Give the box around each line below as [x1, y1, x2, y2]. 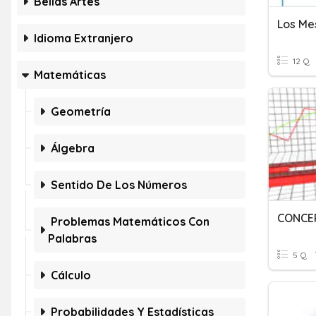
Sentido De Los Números [51, 178, 187, 192]
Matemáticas [34, 68, 106, 82]
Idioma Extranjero [34, 31, 133, 45]
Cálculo [51, 268, 91, 282]
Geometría [51, 104, 111, 119]
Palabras [48, 231, 97, 245]
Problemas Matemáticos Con [51, 214, 209, 229]
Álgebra [51, 141, 95, 155]
